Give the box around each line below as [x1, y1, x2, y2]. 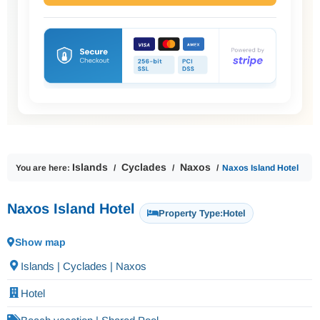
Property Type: [159, 208, 223, 219]
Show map [15, 236, 66, 249]
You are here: [16, 163, 72, 174]
